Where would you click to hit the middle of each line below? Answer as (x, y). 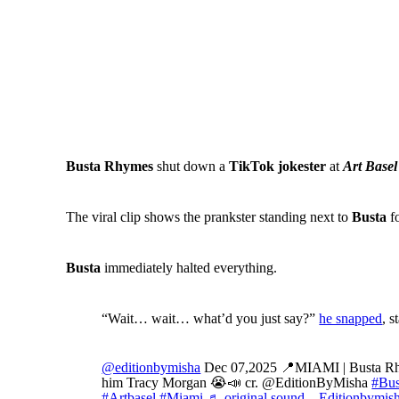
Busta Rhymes (110, 167)
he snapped (351, 319)
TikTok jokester (276, 167)
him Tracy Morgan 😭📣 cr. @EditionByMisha (237, 383)
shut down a (190, 167)
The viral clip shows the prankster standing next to (209, 217)
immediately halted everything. (189, 268)
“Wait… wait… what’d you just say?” (211, 319)
